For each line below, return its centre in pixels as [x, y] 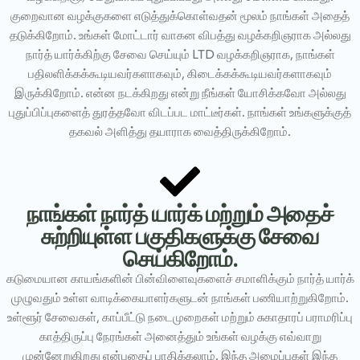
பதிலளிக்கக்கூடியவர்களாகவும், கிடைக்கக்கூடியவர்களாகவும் [180, 73]
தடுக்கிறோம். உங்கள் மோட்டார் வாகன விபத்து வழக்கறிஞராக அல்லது [180, 35]
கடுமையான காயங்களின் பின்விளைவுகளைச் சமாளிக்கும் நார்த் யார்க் [180, 278]
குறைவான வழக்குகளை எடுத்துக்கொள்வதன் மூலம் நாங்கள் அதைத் [180, 15]
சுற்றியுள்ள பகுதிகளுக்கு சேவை [180, 235]
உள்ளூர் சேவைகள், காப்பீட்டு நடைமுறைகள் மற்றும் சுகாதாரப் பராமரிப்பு [180, 317]
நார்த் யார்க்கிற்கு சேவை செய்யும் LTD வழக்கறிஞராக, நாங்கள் [180, 54]
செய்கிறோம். [180, 258]
